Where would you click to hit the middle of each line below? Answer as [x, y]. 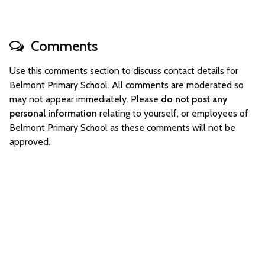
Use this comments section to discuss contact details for [124, 71]
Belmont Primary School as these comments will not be [122, 127]
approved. [30, 142]
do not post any [194, 99]
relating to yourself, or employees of [173, 113]
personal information [53, 113]
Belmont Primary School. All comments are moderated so [127, 85]
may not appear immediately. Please [85, 99]
